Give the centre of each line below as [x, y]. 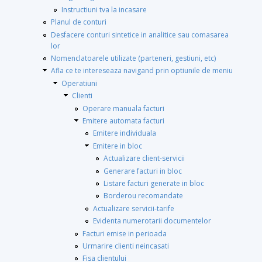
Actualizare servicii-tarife [134, 208]
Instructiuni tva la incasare [104, 9]
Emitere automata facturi [123, 120]
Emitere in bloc [118, 146]
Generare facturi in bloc [143, 171]
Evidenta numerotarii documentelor [152, 221]
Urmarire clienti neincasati [126, 246]
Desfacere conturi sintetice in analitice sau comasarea [140, 35]
